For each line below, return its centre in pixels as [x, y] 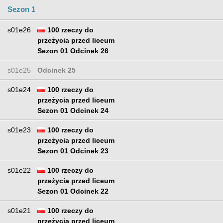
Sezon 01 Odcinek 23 [73, 151]
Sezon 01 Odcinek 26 [73, 51]
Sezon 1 [21, 9]
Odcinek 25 [56, 70]
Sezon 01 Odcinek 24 [73, 111]
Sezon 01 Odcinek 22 [73, 191]
